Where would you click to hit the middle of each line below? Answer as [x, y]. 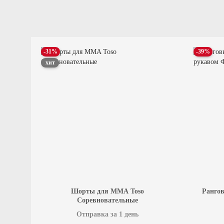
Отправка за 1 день [107, 214]
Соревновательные [107, 200]
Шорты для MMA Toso [107, 191]
